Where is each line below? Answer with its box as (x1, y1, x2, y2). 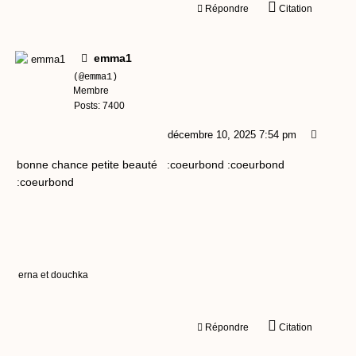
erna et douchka (18, 269, 88, 281)
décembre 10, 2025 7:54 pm (167, 129, 296, 141)
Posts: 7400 (74, 100, 125, 112)
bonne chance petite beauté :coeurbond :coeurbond (17, 158, 284, 172)
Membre (73, 85, 109, 97)
